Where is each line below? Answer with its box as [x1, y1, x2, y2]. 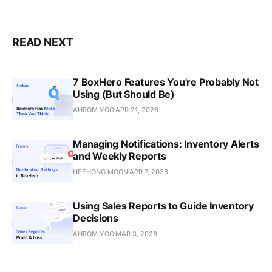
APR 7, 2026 [129, 167, 168, 176]
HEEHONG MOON [73, 167, 128, 176]
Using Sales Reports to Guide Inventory [73, 199, 254, 212]
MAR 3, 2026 [115, 229, 157, 238]
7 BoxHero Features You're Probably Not [73, 75, 259, 88]
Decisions [73, 211, 118, 224]
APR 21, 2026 [115, 105, 158, 114]
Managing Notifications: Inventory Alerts [73, 137, 259, 150]
